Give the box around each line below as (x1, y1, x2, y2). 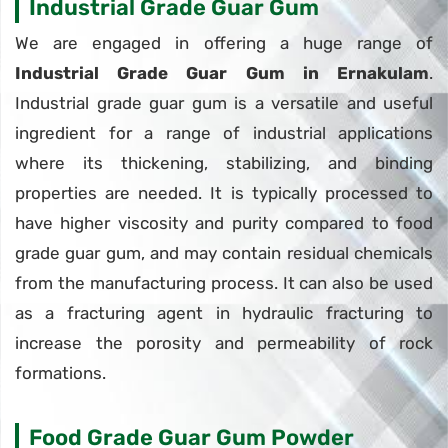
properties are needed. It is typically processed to (15, 182, 433, 203)
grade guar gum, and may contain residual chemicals (15, 242, 433, 263)
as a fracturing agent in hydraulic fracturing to (15, 302, 433, 323)
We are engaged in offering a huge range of (15, 32, 433, 53)
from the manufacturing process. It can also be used (15, 272, 433, 293)
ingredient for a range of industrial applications (15, 122, 433, 143)
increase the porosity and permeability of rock (15, 332, 433, 353)
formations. (15, 362, 106, 383)
